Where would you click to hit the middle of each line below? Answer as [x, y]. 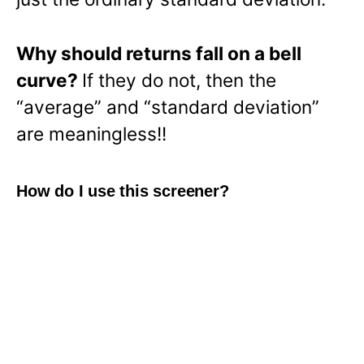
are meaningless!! [91, 133]
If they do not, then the [179, 80]
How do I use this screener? [123, 191]
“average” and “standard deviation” [168, 106]
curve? [49, 80]
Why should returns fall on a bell [159, 53]
